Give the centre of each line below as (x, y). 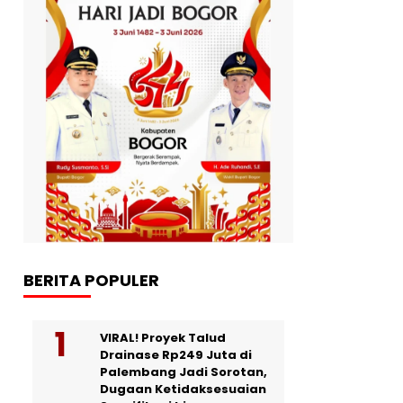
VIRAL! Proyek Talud (163, 337)
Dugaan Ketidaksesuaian (183, 389)
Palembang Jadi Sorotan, (184, 372)
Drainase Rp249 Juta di (176, 354)
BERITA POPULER (91, 280)
